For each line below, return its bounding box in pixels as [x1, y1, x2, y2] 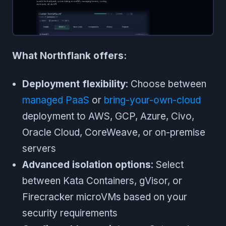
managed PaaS [22, 94, 89, 106]
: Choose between [126, 78, 206, 90]
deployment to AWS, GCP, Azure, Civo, [22, 110, 194, 123]
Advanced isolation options [22, 159, 151, 171]
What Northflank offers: [12, 50, 127, 62]
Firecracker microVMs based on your [22, 191, 187, 203]
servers [22, 143, 56, 155]
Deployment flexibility [22, 78, 126, 90]
